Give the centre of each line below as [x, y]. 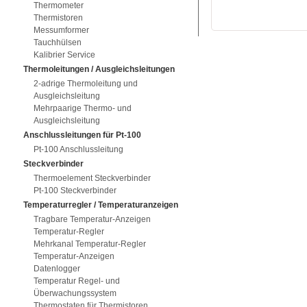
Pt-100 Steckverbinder [75, 191]
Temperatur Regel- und [76, 281]
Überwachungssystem [75, 293]
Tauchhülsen [57, 42]
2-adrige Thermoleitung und [85, 84]
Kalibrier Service [64, 55]
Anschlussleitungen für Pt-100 [82, 135]
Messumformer [61, 30]
